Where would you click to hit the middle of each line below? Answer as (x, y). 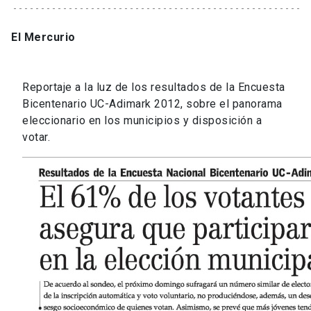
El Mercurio (43, 37)
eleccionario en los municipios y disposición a (142, 121)
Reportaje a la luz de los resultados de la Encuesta (154, 87)
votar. (36, 137)
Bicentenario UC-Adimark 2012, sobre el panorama (152, 104)
